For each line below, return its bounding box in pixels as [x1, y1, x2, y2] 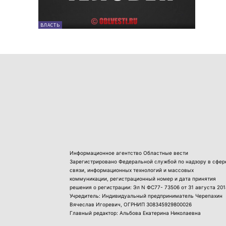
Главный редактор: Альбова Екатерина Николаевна [70, 209, 201, 216]
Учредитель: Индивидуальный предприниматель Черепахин [70, 192, 222, 199]
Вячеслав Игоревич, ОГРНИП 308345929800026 [70, 201, 192, 207]
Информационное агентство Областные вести [70, 149, 188, 156]
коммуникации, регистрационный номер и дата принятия [70, 175, 216, 182]
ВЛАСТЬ [40, 21, 60, 28]
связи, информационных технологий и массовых [70, 166, 194, 173]
